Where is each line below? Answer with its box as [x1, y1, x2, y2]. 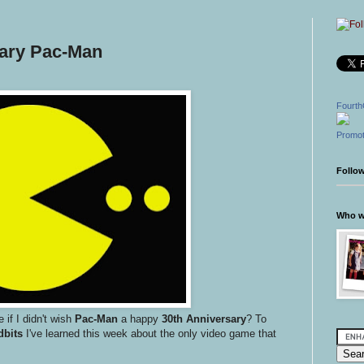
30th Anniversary [162, 312, 246, 325]
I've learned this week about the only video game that [23, 327, 276, 340]
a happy [118, 312, 162, 325]
